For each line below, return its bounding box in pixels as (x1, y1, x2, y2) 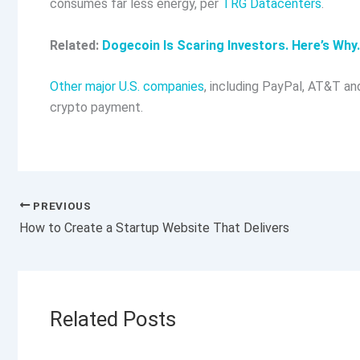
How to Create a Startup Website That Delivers (19, 220, 289, 236)
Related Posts (50, 307, 176, 332)
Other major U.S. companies (50, 79, 204, 95)
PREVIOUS (30, 198, 92, 212)
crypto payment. (50, 100, 146, 116)
